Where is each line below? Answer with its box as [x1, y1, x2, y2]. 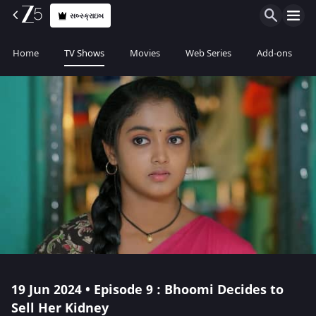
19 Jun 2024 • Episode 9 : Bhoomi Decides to [11, 281, 284, 299]
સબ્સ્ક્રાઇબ [70, 10, 104, 21]
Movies [130, 47, 160, 60]
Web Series [186, 47, 231, 60]
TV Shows [64, 47, 104, 60]
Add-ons [257, 47, 292, 60]
